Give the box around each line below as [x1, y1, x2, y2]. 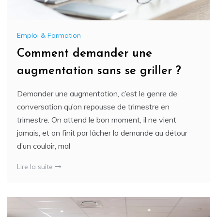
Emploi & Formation [17, 31, 81, 40]
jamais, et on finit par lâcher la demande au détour [17, 128, 187, 138]
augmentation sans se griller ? [17, 65, 181, 77]
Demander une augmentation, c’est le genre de [17, 89, 177, 99]
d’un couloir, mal [17, 141, 70, 151]
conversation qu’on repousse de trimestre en [17, 102, 170, 112]
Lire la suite [17, 162, 55, 171]
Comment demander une [17, 48, 152, 60]
